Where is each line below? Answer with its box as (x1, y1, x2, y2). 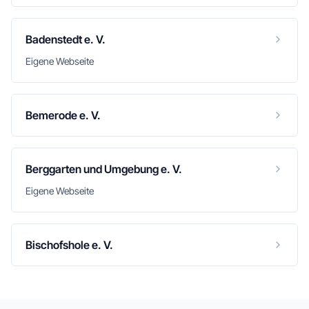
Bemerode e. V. (26, 108, 101, 122)
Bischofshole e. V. (26, 238, 113, 252)
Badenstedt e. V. (26, 32, 106, 46)
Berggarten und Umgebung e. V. (26, 162, 182, 176)
